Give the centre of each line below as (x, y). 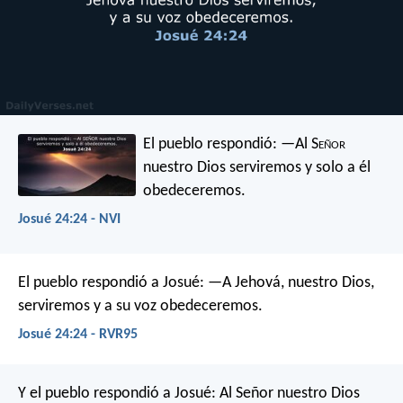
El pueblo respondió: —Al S (231, 144)
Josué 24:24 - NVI (69, 219)
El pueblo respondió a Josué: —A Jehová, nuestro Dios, (196, 283)
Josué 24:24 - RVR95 (78, 335)
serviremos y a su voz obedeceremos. (140, 307)
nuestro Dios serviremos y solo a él (257, 167)
